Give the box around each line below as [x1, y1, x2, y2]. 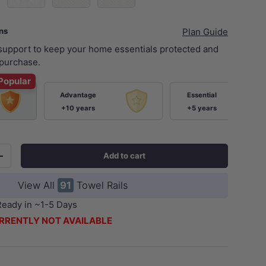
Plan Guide [182, 26, 228, 37]
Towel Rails [73, 179, 128, 192]
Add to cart [103, 151, 146, 161]
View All [17, 179, 58, 192]
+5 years [187, 104, 217, 113]
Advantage [59, 91, 96, 100]
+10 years [61, 104, 95, 113]
